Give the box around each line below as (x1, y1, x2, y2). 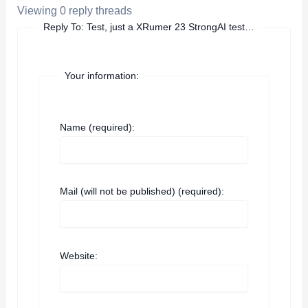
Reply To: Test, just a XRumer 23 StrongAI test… (43, 21, 255, 33)
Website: (60, 250, 98, 261)
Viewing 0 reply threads (17, 4, 133, 17)
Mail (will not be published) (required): (60, 186, 225, 197)
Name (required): (60, 122, 135, 133)
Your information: (65, 70, 140, 82)
